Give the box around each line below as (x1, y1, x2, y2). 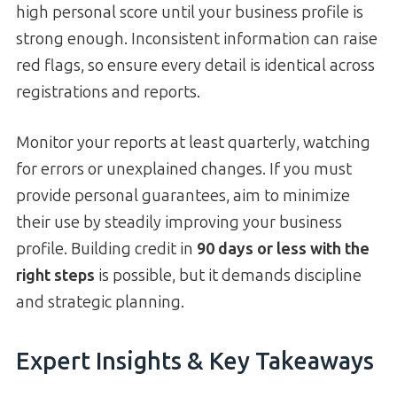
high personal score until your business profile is (16, 3, 363, 23)
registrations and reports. (16, 82, 200, 103)
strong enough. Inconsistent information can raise (16, 29, 378, 50)
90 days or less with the (197, 239, 370, 260)
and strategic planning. (16, 292, 184, 313)
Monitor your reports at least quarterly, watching (16, 133, 370, 153)
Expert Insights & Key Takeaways (16, 347, 374, 377)
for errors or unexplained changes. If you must (16, 160, 352, 180)
